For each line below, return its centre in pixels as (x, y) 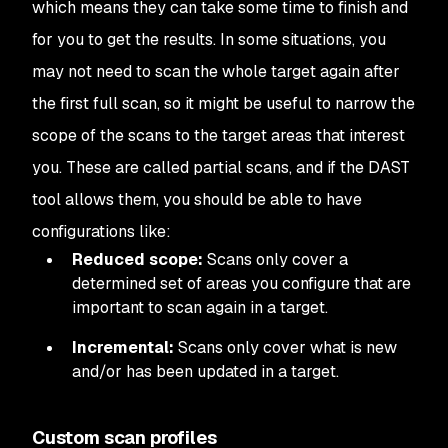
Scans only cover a (275, 259)
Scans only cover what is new (285, 347)
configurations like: (101, 231)
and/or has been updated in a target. (205, 371)
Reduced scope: (137, 259)
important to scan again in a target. (200, 307)
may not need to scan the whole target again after (216, 71)
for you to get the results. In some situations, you (209, 39)
